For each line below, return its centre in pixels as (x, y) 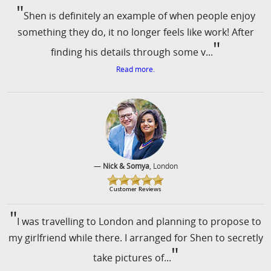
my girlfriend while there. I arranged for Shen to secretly (135, 238)
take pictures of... (132, 258)
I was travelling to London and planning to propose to (139, 222)
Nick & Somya (126, 166)
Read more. (135, 70)
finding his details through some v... (132, 52)
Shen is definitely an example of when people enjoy (139, 16)
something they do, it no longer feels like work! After (135, 32)
